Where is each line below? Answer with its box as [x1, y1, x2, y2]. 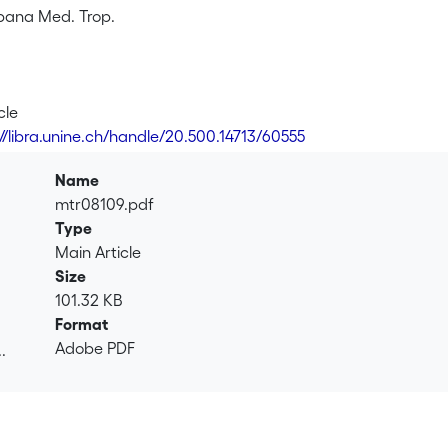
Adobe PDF [55, 339, 136, 357]
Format [55, 315, 109, 333]
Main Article [55, 243, 142, 261]
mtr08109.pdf [55, 195, 155, 213]
